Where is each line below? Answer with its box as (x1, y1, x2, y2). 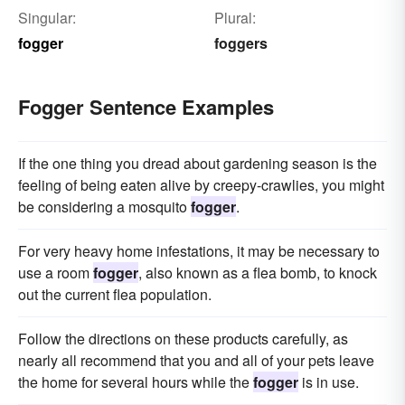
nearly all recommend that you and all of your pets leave (18, 349, 374, 371)
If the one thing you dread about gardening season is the (18, 152, 377, 174)
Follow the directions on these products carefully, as (18, 327, 348, 349)
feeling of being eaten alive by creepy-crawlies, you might (18, 174, 384, 195)
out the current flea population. (18, 283, 212, 305)
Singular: (18, 6, 76, 28)
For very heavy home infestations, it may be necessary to (18, 240, 380, 261)
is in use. (298, 371, 359, 392)
